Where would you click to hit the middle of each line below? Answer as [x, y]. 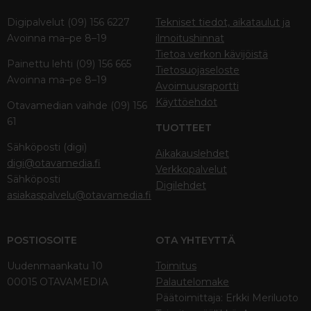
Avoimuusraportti [197, 86]
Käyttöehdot [186, 102]
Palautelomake [192, 282]
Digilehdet [181, 186]
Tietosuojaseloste [197, 70]
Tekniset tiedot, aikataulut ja [223, 23]
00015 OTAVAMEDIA [58, 282]
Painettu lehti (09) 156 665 [69, 64]
